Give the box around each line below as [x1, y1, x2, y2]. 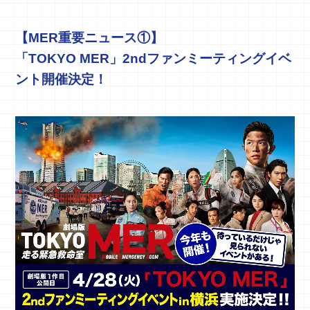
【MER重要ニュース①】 [15, 30, 164, 46]
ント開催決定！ [15, 72, 108, 87]
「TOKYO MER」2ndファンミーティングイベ [15, 51, 292, 66]
